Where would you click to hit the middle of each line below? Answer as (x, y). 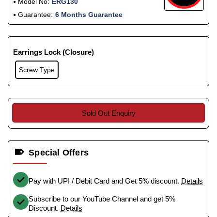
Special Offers (59, 153)
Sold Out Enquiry (108, 113)
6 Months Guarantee (89, 15)
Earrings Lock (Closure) (54, 52)
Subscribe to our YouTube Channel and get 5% (102, 199)
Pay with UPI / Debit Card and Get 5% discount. (105, 181)
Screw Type (37, 70)
